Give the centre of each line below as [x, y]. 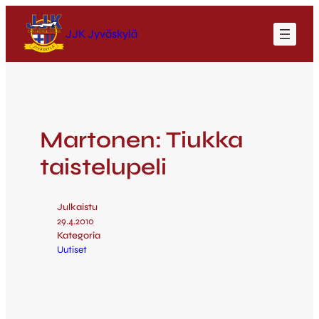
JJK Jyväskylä [101, 33]
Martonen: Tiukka [141, 140]
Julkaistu [77, 207]
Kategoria [79, 235]
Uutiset [72, 250]
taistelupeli [103, 167]
